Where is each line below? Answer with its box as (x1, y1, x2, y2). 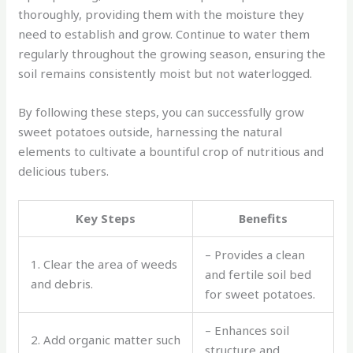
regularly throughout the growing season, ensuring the (18, 46, 326, 62)
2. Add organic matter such (31, 332, 181, 348)
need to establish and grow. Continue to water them (18, 26, 310, 43)
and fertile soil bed (205, 266, 312, 283)
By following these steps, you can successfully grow (18, 104, 305, 121)
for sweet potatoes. (205, 286, 316, 303)
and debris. (31, 276, 94, 292)
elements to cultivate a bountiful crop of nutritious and (18, 143, 325, 160)
